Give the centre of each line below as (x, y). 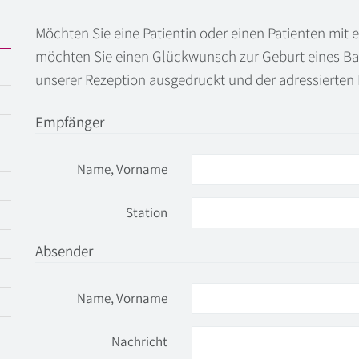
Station (147, 212)
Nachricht (139, 341)
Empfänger (70, 122)
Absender (64, 251)
